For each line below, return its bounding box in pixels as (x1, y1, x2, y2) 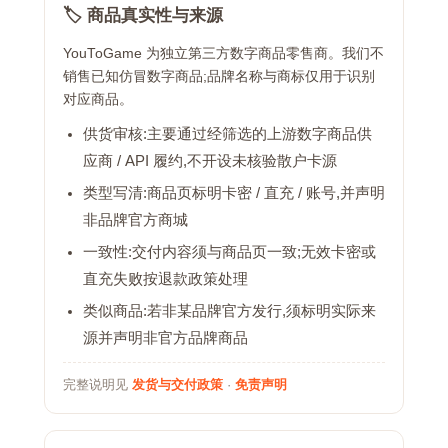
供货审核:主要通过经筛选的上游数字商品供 (83, 126, 372, 142)
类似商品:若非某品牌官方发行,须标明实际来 (83, 303, 376, 319)
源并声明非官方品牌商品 (83, 330, 248, 346)
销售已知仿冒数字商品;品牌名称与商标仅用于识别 (63, 69, 375, 84)
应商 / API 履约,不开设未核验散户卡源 (83, 153, 337, 169)
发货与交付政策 (132, 378, 223, 392)
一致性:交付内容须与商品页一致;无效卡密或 (83, 244, 376, 260)
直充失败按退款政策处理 (83, 271, 248, 287)
